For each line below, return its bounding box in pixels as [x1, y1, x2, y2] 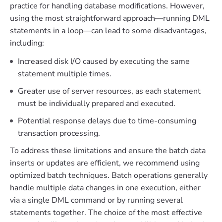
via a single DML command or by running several [10, 195, 183, 206]
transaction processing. [18, 128, 100, 139]
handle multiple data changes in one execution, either [10, 182, 201, 193]
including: [10, 38, 44, 49]
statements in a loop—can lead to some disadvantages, [10, 25, 207, 36]
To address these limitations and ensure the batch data [10, 145, 206, 156]
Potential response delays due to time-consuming [18, 115, 196, 126]
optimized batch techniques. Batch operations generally [10, 170, 208, 181]
